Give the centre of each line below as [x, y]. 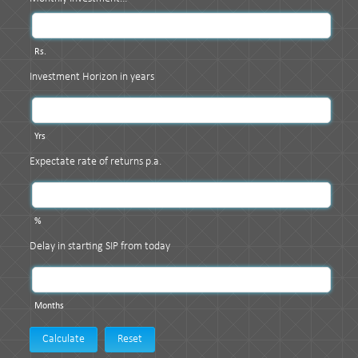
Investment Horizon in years [92, 77]
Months [47, 306]
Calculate [64, 339]
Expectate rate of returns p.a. [95, 162]
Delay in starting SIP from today [100, 247]
